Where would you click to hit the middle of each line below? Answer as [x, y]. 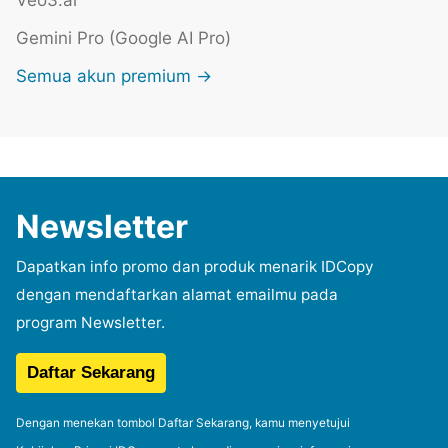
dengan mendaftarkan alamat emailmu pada [177, 294]
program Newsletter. [90, 322]
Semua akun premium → [114, 75]
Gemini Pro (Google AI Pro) [123, 37]
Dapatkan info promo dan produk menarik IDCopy [195, 266]
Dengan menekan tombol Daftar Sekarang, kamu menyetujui [183, 422]
